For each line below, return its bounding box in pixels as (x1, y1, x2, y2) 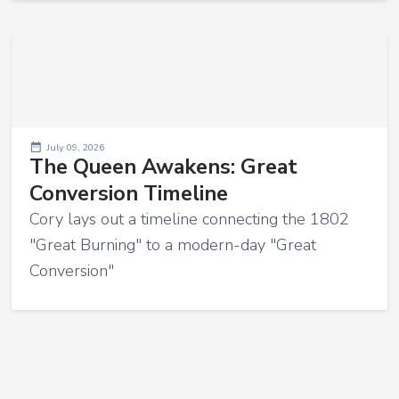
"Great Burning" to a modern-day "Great (28, 233, 316, 256)
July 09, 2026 (45, 140, 104, 154)
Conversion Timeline (28, 178, 228, 208)
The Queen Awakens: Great (28, 151, 297, 181)
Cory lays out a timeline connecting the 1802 (28, 208, 349, 230)
